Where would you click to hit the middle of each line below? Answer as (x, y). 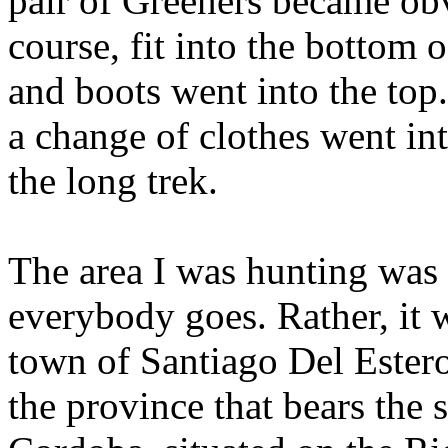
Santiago (214, 360)
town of (74, 360)
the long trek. (113, 180)
